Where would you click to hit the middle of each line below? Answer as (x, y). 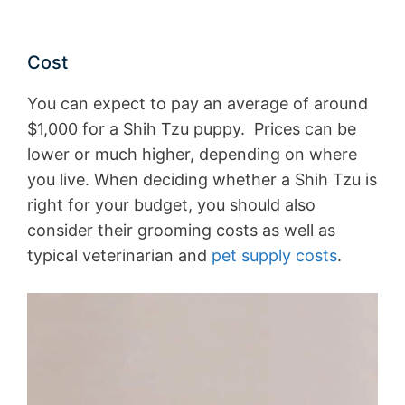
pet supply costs (272, 256)
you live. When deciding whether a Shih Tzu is (202, 180)
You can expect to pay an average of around (198, 104)
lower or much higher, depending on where (192, 155)
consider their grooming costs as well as (181, 231)
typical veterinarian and (117, 256)
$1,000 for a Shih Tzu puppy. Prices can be (192, 129)
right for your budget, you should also (171, 205)
